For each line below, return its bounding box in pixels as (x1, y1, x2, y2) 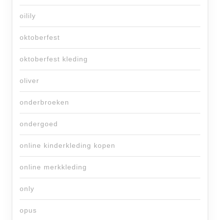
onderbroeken (20, 98, 69, 107)
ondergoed (20, 120, 58, 128)
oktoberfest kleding (20, 55, 88, 63)
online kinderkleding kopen (20, 141, 115, 150)
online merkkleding (20, 163, 87, 171)
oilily (20, 12, 36, 20)
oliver (20, 77, 39, 85)
